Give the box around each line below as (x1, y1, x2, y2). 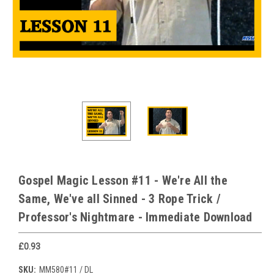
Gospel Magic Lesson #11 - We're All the (18, 172, 228, 188)
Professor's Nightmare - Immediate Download (18, 209, 253, 224)
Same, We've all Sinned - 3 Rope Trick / (18, 191, 221, 206)
